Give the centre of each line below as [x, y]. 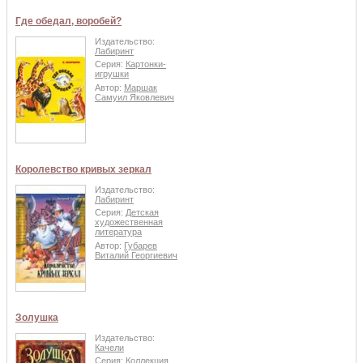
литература [118, 232]
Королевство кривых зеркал [83, 169]
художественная [129, 222]
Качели [109, 347]
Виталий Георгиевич [136, 255]
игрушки [112, 74]
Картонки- [146, 64]
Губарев [141, 245]
